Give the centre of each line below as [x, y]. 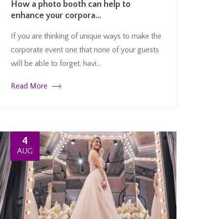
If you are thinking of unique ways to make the [86, 36]
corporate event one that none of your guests [85, 50]
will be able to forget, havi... [56, 63]
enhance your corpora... [56, 15]
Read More [29, 86]
